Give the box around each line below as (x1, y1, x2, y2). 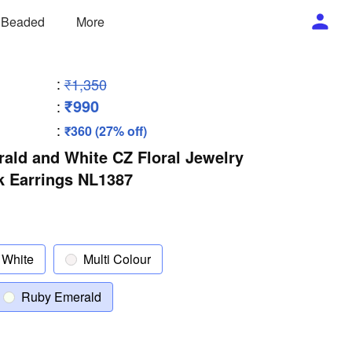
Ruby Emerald (21, 288, 101, 306)
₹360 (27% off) (64, 122, 147, 140)
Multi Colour (83, 250, 151, 268)
